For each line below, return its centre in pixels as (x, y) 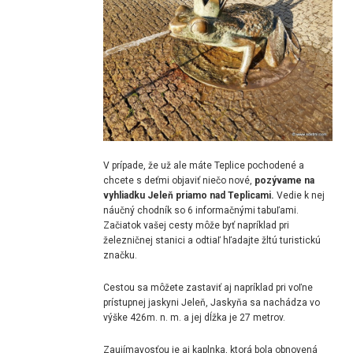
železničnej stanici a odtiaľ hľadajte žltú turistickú (212, 240)
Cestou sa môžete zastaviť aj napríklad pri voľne (208, 287)
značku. (122, 255)
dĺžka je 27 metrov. (245, 317)
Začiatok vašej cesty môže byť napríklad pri (197, 225)
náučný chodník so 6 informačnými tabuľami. (201, 210)
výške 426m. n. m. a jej (154, 317)
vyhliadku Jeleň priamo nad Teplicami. (189, 195)
